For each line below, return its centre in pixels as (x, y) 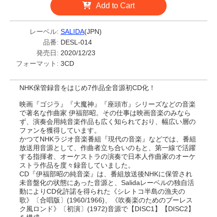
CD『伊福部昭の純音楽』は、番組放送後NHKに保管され (106, 174)
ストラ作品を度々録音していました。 (77, 165)
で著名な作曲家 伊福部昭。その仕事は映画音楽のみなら (105, 113)
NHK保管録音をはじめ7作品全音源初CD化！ (87, 88)
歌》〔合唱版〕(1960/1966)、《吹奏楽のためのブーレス (106, 200)
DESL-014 (76, 42)
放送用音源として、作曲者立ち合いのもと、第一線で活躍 (108, 148)
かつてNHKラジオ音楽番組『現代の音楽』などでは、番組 (108, 139)
